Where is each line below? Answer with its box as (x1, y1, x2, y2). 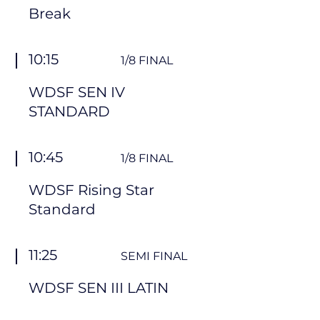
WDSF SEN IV (29, 84, 125, 101)
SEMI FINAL (121, 249, 187, 263)
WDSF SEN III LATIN (29, 279, 169, 296)
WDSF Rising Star (29, 181, 154, 199)
